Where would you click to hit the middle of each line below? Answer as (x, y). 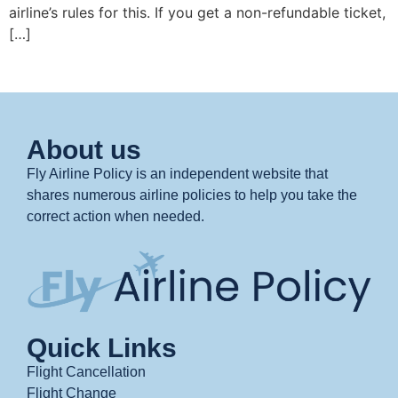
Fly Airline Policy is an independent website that (177, 174)
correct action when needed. (117, 217)
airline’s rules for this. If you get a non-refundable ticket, (197, 12)
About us (84, 150)
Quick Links (102, 348)
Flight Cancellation (86, 372)
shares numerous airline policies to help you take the (192, 195)
